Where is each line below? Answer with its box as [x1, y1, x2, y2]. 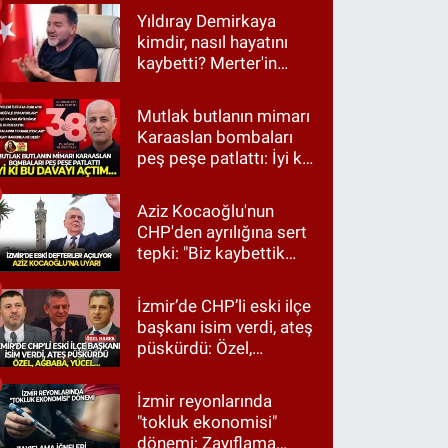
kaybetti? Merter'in [137, 53, 278, 74]
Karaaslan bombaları [137, 127, 294, 148]
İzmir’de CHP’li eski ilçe [137, 296, 312, 317]
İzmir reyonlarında [137, 391, 273, 412]
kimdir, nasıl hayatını [137, 32, 289, 53]
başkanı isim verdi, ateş [137, 317, 314, 338]
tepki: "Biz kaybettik [137, 243, 286, 264]
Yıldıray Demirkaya [137, 11, 277, 32]
